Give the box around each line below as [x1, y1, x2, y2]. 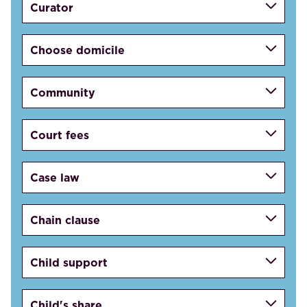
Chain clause [30, 212, 101, 228]
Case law [30, 169, 80, 185]
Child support [30, 254, 108, 270]
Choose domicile [30, 42, 125, 58]
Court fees [30, 127, 90, 143]
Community [30, 84, 96, 100]
